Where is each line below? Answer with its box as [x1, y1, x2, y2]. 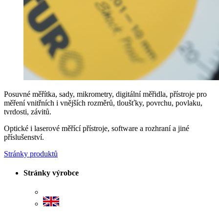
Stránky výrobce [23, 169, 79, 177]
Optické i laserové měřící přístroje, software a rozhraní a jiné [4, 124, 189, 132]
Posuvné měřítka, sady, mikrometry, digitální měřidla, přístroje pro [4, 89, 207, 98]
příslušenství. [4, 132, 44, 141]
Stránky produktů [4, 149, 58, 158]
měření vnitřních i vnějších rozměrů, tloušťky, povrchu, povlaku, [4, 98, 202, 107]
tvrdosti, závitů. [4, 107, 51, 116]
